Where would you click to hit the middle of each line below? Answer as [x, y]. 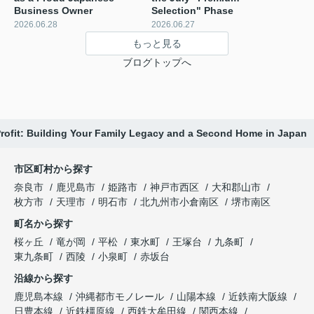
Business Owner [53, 11]
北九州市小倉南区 [179, 202]
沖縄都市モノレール [121, 297]
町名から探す [43, 224]
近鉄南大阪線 [259, 297]
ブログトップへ [157, 63]
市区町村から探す [53, 169]
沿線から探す [43, 279]
